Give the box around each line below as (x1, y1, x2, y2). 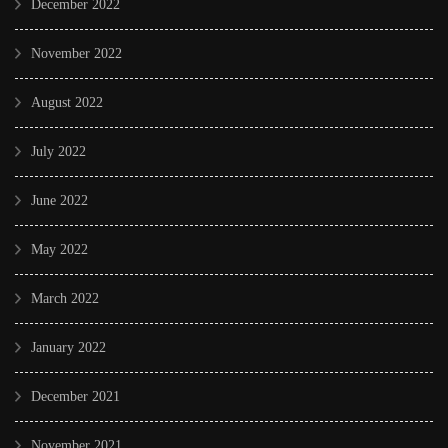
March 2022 (31, 290, 99, 306)
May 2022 (31, 241, 88, 257)
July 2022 (31, 143, 86, 159)
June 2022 (31, 192, 88, 208)
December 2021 (31, 388, 120, 404)
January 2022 (31, 339, 106, 355)
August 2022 (31, 94, 103, 110)
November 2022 (31, 45, 122, 61)
